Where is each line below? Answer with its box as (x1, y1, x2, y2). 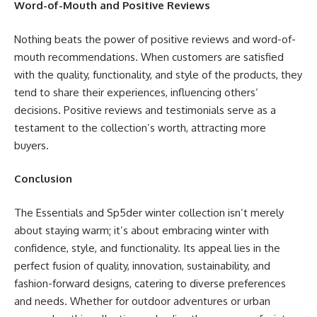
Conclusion (14, 172, 72, 185)
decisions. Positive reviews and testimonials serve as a (14, 103, 276, 117)
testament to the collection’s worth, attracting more (14, 120, 266, 134)
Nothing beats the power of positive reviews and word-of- (14, 32, 296, 46)
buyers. (14, 138, 49, 152)
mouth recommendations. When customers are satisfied (14, 50, 284, 64)
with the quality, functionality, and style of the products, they (14, 67, 302, 81)
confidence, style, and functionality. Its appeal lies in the (14, 241, 280, 255)
